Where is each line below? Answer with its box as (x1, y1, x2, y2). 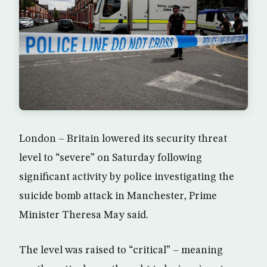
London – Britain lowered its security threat (19, 133, 227, 145)
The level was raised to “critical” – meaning (19, 245, 223, 256)
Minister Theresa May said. (19, 210, 148, 221)
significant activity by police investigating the (19, 172, 234, 183)
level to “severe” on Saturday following (19, 153, 202, 164)
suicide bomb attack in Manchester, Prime (19, 191, 217, 202)
